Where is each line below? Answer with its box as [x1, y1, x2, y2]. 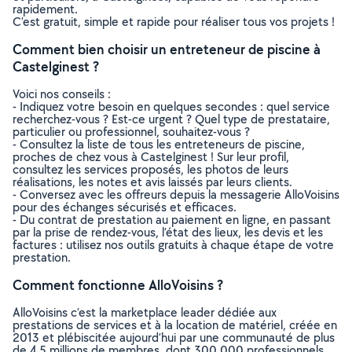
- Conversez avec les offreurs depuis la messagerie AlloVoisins [13, 186, 339, 203]
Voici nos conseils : [13, 86, 111, 102]
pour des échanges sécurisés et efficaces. [13, 199, 236, 215]
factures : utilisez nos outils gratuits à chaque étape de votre [13, 236, 334, 253]
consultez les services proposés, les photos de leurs [13, 161, 288, 178]
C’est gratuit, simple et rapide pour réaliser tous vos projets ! [13, 13, 335, 30]
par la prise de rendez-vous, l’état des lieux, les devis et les [13, 224, 323, 240]
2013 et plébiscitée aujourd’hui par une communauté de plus [13, 329, 335, 346]
